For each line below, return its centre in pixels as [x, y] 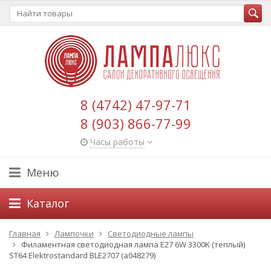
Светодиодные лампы [151, 233]
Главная [25, 233]
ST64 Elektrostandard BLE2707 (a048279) [82, 255]
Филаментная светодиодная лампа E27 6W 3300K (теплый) [133, 244]
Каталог [48, 203]
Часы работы [117, 142]
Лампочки [74, 233]
